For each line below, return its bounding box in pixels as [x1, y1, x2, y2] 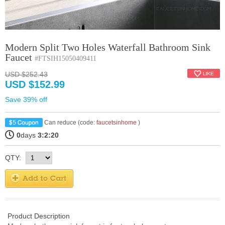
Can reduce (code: [43, 119, 96, 126]
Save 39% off [5, 95, 47, 103]
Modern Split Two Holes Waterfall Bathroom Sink [5, 42, 210, 53]
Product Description [8, 212, 70, 220]
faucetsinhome [96, 119, 137, 126]
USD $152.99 [5, 79, 65, 90]
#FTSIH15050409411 [35, 55, 96, 62]
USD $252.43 [5, 70, 48, 78]
